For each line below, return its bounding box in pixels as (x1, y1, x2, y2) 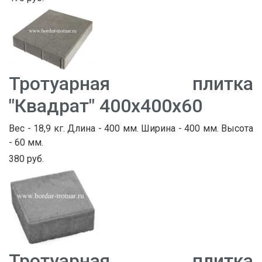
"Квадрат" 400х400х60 (9, 95, 202, 118)
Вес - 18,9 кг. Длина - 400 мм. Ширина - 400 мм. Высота (9, 123, 253, 135)
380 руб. (9, 153, 44, 165)
